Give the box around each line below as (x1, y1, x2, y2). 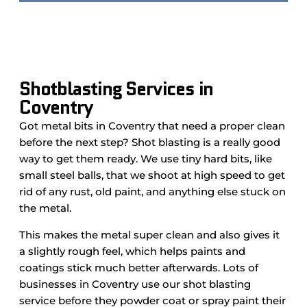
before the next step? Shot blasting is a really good (19, 136, 280, 149)
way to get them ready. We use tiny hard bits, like (19, 152, 272, 165)
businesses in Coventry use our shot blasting (19, 278, 251, 291)
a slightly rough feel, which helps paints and (19, 245, 245, 258)
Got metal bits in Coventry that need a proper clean (19, 119, 285, 132)
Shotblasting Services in (19, 75, 214, 102)
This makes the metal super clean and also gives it (19, 228, 280, 241)
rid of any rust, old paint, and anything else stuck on (19, 185, 286, 198)
